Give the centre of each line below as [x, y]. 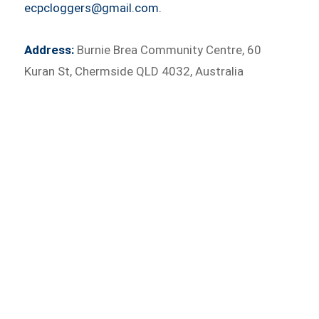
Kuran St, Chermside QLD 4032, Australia [134, 72]
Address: [49, 50]
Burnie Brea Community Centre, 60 [168, 50]
